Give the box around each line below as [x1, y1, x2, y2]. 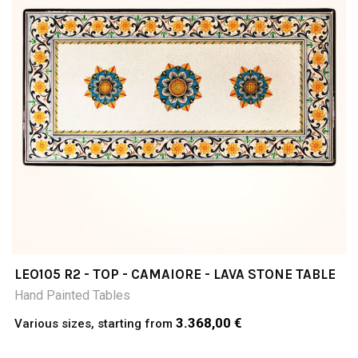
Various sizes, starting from [14, 316, 176, 332]
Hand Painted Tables [14, 288, 130, 304]
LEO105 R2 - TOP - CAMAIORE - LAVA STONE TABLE [14, 266, 336, 283]
